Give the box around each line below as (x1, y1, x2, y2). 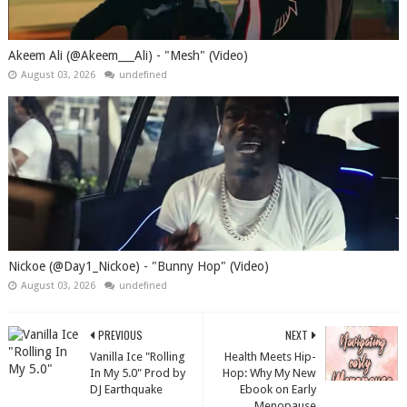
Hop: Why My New (223, 366, 317, 381)
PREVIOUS (97, 327, 143, 343)
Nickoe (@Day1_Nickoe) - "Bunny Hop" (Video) (7, 259, 269, 274)
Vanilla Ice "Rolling (89, 350, 185, 364)
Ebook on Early (240, 382, 317, 397)
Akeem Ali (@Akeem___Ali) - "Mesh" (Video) (7, 48, 248, 64)
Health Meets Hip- (224, 350, 317, 364)
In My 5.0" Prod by (89, 366, 185, 381)
